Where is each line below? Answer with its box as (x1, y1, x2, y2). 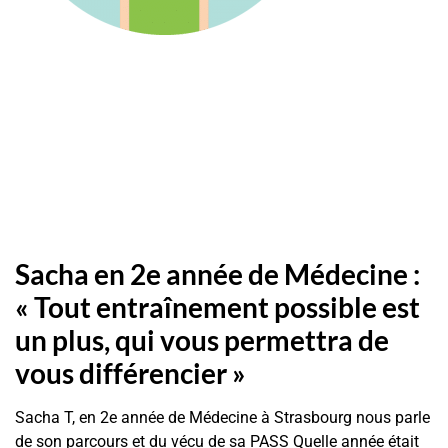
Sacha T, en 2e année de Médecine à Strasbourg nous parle (15, 407, 430, 427)
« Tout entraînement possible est (15, 289, 420, 324)
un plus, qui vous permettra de (15, 322, 389, 357)
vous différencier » (15, 355, 246, 390)
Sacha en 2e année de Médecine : (15, 256, 420, 291)
